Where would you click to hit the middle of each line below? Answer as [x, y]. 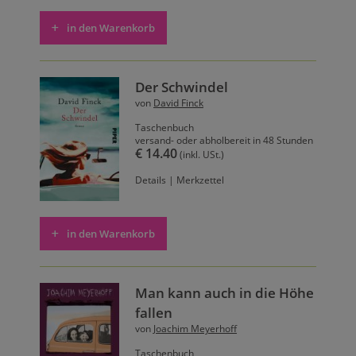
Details [151, 180]
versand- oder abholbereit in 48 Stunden [224, 141]
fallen [154, 312]
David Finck [178, 103]
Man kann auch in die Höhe [224, 292]
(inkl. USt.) [201, 155]
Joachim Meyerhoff [195, 328]
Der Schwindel [182, 87]
